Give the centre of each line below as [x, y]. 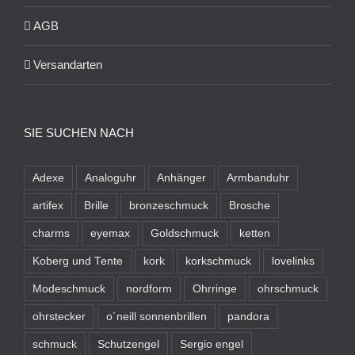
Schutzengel [128, 344]
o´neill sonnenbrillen [157, 316]
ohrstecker [59, 316]
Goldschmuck [185, 233]
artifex [48, 205]
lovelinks [293, 261]
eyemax [110, 233]
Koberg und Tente [78, 261]
